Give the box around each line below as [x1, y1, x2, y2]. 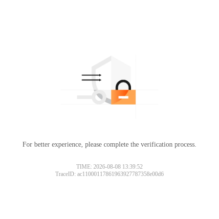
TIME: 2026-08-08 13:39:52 [76, 163, 143, 170]
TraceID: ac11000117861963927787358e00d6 [55, 170, 164, 177]
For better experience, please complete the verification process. [22, 140, 197, 148]
